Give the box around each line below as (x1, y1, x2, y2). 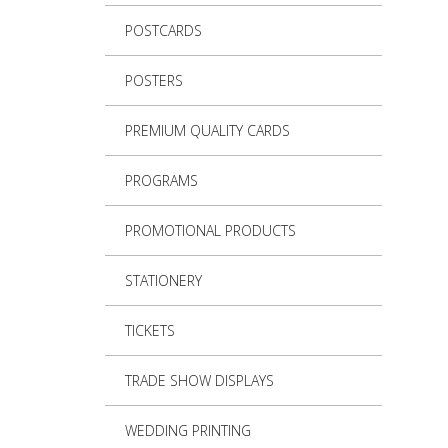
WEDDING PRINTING (124, 421, 251, 441)
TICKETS (124, 321, 175, 341)
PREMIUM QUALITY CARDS (124, 121, 290, 141)
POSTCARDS (124, 21, 202, 41)
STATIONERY (124, 271, 202, 291)
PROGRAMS (124, 171, 198, 191)
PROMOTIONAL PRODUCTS (124, 221, 296, 241)
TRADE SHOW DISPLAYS (124, 371, 274, 391)
